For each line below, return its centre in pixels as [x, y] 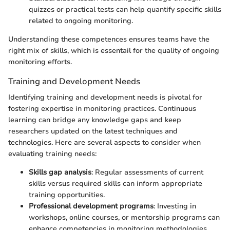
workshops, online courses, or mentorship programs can [124, 217]
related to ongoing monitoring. [81, 21]
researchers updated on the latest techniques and [93, 131]
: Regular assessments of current [147, 172]
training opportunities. [67, 195]
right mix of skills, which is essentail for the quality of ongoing [114, 50]
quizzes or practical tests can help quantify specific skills [125, 9]
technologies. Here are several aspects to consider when [104, 142]
